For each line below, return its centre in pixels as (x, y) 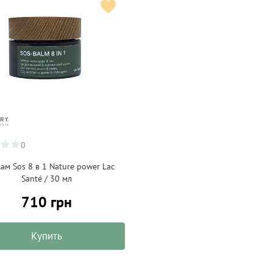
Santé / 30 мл (47, 179)
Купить (47, 236)
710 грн (47, 202)
